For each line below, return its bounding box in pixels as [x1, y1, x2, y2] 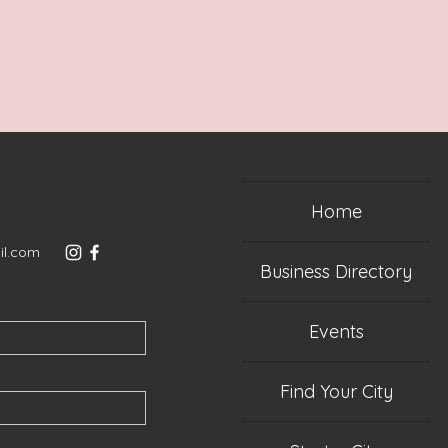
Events [308, 319, 364, 343]
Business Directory [260, 259, 412, 283]
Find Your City [279, 379, 393, 403]
